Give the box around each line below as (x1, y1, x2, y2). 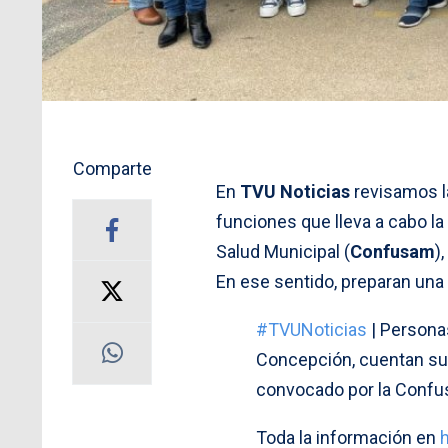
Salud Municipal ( (216, 240, 350, 262)
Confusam (350, 240, 435, 262)
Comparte (72, 157, 152, 179)
